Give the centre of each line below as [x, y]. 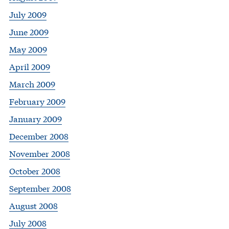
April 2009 [30, 66]
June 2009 [29, 32]
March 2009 [32, 84]
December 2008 [39, 136]
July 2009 [28, 14]
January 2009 [36, 119]
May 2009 [28, 49]
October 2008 [35, 171]
